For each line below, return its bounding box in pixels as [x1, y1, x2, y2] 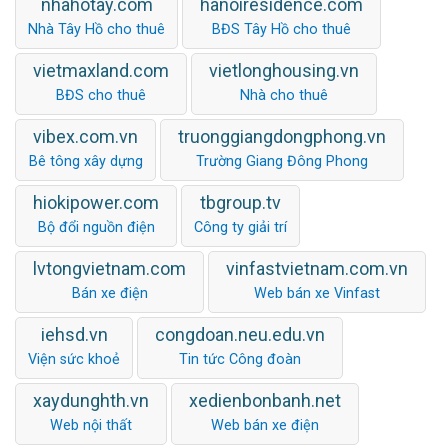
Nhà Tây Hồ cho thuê [28, 20, 165, 38]
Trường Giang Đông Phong [196, 152, 368, 170]
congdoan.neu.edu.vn [155, 323, 325, 345]
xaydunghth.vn [33, 389, 149, 411]
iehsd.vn [40, 323, 108, 345]
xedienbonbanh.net [189, 389, 341, 411]
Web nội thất [50, 416, 132, 434]
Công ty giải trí [194, 218, 287, 236]
